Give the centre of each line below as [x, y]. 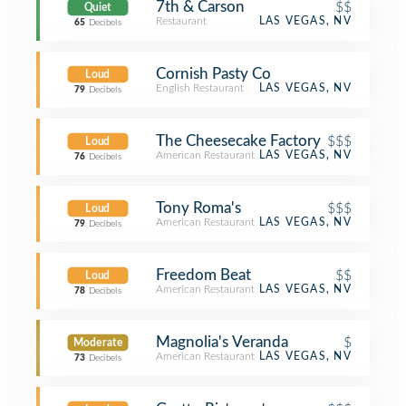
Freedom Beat [203, 275]
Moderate [98, 343]
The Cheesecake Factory [238, 141]
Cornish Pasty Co [213, 74]
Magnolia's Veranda [222, 342]
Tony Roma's [198, 208]
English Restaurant [200, 88]
